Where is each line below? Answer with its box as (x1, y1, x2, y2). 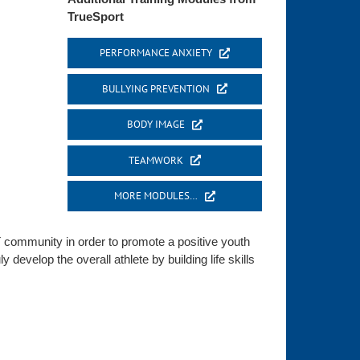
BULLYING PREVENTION (101, 81, 210, 96)
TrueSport (67, 10, 124, 24)
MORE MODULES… (113, 189, 198, 203)
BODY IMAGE (126, 117, 185, 132)
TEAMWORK (128, 153, 183, 167)
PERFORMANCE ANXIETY (99, 46, 212, 60)
